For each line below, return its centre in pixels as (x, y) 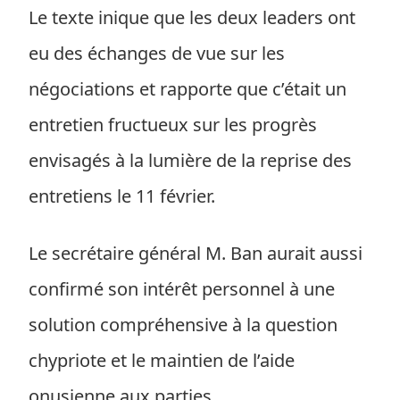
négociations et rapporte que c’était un (187, 89)
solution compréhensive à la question (183, 325)
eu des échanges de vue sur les (157, 53)
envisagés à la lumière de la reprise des (190, 160)
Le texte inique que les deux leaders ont (192, 17)
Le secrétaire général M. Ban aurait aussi (196, 253)
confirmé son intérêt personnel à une (182, 289)
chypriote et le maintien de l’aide (162, 360)
